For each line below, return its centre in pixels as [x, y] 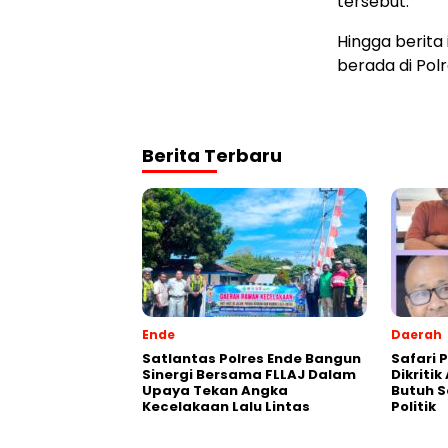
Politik [413, 406]
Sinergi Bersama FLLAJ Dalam [249, 374]
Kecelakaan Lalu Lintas [226, 406]
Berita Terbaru [212, 155]
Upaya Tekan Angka [215, 390]
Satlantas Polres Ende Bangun [251, 358]
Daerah [416, 334]
